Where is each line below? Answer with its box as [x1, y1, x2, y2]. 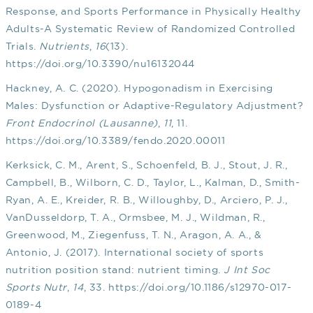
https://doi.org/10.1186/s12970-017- [108, 282, 292, 293]
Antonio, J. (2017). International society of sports [5, 247, 264, 259]
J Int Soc [224, 264, 270, 276]
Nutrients [39, 41, 89, 52]
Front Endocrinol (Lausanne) [5, 117, 158, 129]
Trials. [5, 41, 40, 52]
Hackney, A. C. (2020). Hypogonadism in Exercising [5, 82, 273, 94]
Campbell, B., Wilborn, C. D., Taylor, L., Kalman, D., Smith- [5, 177, 300, 189]
